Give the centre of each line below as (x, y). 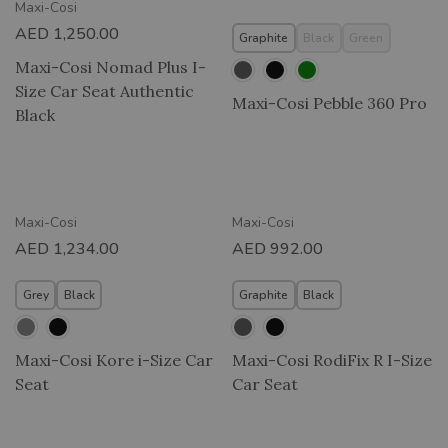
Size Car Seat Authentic (104, 91)
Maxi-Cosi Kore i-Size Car (114, 359)
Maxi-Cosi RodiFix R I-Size (331, 359)
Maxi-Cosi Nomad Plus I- (110, 67)
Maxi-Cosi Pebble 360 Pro (329, 102)
